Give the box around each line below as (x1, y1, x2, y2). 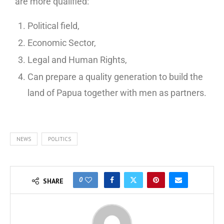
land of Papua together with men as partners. (27, 87, 206, 98)
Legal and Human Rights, (27, 54, 127, 65)
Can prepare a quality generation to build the (27, 71, 203, 82)
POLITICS (48, 135, 71, 142)
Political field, (27, 20, 79, 31)
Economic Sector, (27, 37, 96, 48)
